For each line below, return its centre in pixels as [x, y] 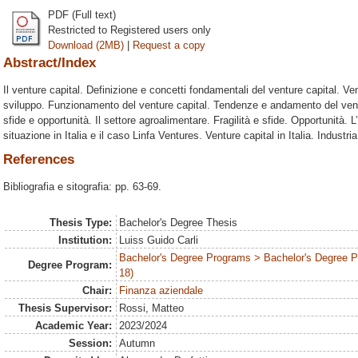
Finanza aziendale [161, 290]
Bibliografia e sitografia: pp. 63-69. [82, 187]
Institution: [85, 240]
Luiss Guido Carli [159, 240]
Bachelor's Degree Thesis [179, 223]
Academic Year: [73, 326]
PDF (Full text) [82, 14]
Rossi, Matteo [152, 308]
